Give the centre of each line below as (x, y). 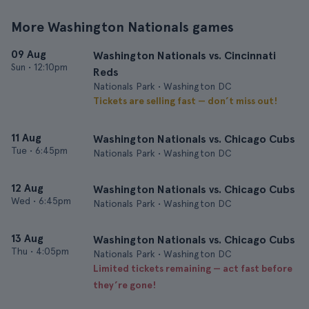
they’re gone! (124, 285)
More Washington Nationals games (122, 27)
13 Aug (27, 238)
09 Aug (29, 54)
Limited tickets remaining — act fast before (193, 268)
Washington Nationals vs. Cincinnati (185, 56)
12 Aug (27, 188)
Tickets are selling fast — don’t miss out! (185, 101)
